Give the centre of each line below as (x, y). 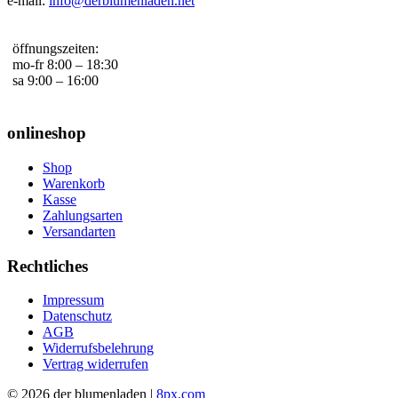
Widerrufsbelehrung (98, 348)
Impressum (73, 300)
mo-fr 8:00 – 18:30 (65, 65)
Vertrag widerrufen (96, 364)
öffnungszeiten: (56, 49)
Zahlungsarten (83, 215)
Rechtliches (48, 266)
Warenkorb (74, 183)
